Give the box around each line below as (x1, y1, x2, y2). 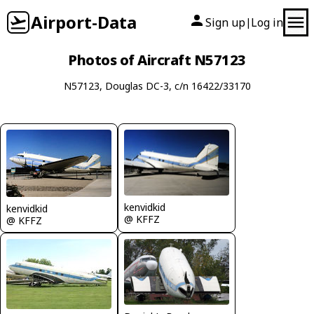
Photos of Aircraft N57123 (68, 50, 246, 69)
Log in (251, 15, 283, 30)
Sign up (205, 15, 245, 30)
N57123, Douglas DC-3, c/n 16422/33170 (63, 79, 251, 93)
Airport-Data (31, 11, 137, 34)
